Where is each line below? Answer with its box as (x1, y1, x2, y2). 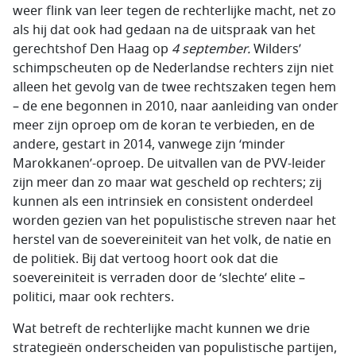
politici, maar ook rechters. (13, 288, 174, 307)
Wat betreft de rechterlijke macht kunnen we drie (13, 319, 310, 339)
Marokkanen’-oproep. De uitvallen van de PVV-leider (13, 154, 326, 173)
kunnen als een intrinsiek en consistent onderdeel (13, 192, 313, 211)
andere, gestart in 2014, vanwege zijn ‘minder (13, 135, 285, 154)
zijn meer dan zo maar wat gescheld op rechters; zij (13, 173, 322, 192)
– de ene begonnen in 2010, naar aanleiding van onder (13, 97, 339, 116)
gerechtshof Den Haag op (13, 40, 172, 59)
